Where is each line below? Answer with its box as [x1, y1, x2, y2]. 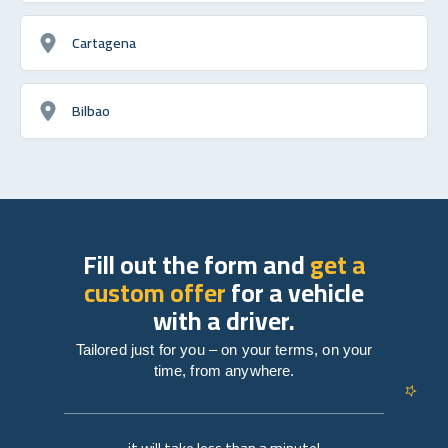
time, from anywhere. [153, 361, 295, 379]
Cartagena [72, 28, 136, 56]
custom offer [84, 268, 226, 316]
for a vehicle [226, 268, 364, 316]
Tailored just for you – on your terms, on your [75, 340, 373, 358]
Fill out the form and [82, 240, 310, 288]
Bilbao [72, 96, 110, 124]
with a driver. [153, 296, 295, 344]
